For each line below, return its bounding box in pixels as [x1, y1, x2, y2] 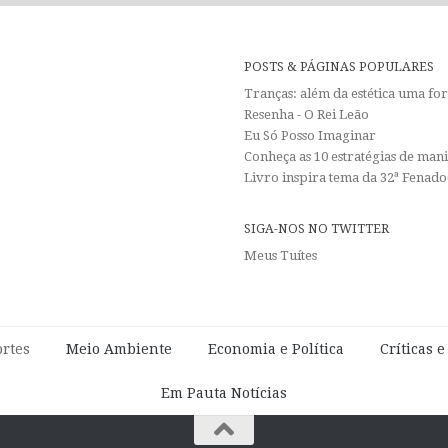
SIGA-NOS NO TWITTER [243, 220, 389, 236]
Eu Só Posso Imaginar [243, 127, 376, 143]
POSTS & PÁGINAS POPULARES [243, 58, 434, 74]
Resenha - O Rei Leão [243, 106, 369, 122]
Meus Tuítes [243, 247, 317, 263]
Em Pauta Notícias [161, 384, 287, 401]
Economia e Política [207, 340, 344, 357]
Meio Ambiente [65, 340, 172, 357]
